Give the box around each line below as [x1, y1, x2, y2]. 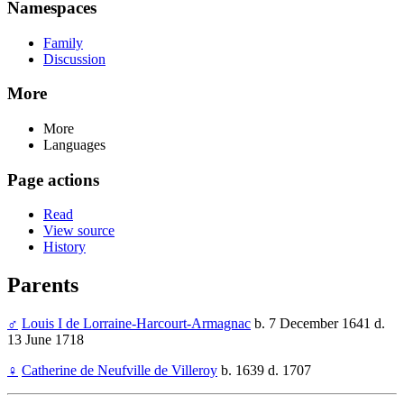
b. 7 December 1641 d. [251, 316, 385, 332]
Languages [43, 137, 106, 152]
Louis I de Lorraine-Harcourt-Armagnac [22, 316, 251, 332]
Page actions [7, 170, 99, 189]
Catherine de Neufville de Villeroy [22, 363, 217, 379]
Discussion [43, 50, 106, 67]
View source [43, 223, 115, 239]
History [43, 239, 86, 255]
